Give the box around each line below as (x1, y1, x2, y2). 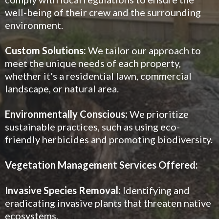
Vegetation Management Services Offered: (5, 159, 198, 171)
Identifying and (121, 184, 190, 196)
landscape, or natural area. (5, 83, 119, 94)
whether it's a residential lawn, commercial (5, 70, 192, 82)
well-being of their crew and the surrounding (5, 6, 201, 18)
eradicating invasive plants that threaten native (5, 197, 211, 209)
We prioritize (130, 108, 189, 120)
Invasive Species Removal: (5, 184, 121, 196)
